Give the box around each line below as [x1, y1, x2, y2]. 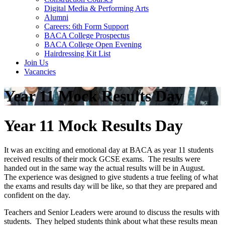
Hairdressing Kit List [44, 49, 110, 58]
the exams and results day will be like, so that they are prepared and [4, 182, 217, 191]
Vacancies [24, 67, 56, 76]
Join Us [24, 58, 48, 67]
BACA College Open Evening [44, 40, 142, 49]
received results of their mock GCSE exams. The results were [4, 155, 200, 164]
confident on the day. [4, 191, 72, 200]
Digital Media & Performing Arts [44, 4, 149, 13]
